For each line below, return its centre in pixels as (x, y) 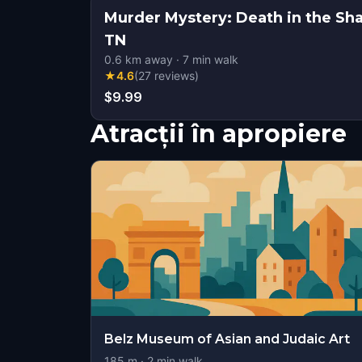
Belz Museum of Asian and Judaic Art (227, 339)
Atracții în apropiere (219, 134)
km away (147, 59)
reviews (175, 76)
